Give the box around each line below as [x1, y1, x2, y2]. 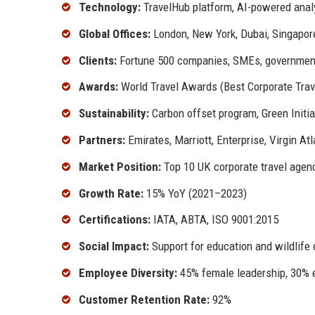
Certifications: [79, 212, 150, 227]
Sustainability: [79, 106, 149, 121]
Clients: [79, 53, 117, 67]
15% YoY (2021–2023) [143, 186, 247, 200]
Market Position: [79, 159, 161, 174]
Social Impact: [79, 239, 149, 254]
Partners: [79, 133, 125, 148]
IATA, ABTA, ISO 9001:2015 [150, 212, 278, 227]
